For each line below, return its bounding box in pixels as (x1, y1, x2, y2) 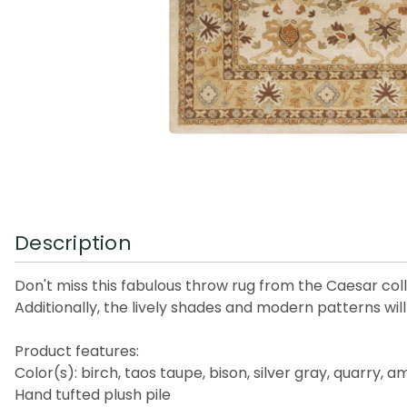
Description (15, 228, 132, 257)
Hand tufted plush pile (15, 383, 171, 405)
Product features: (15, 340, 139, 362)
